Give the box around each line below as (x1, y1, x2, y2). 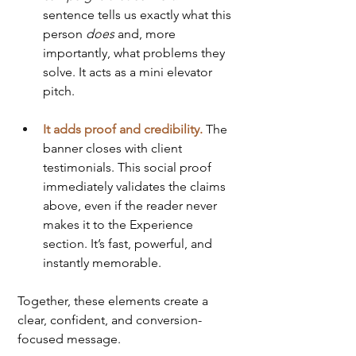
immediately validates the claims (43, 179, 229, 195)
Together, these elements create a (17, 293, 211, 309)
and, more (114, 26, 179, 42)
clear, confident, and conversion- (17, 312, 202, 328)
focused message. (17, 331, 121, 347)
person (43, 26, 86, 42)
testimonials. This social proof (43, 160, 215, 176)
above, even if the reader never (43, 198, 220, 214)
